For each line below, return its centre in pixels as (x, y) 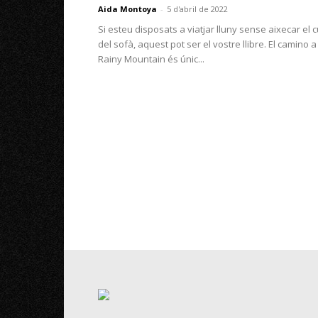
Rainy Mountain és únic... (151, 59)
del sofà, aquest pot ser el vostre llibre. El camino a (207, 44)
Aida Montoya (127, 9)
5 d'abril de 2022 (197, 9)
